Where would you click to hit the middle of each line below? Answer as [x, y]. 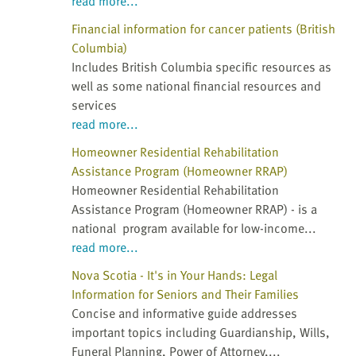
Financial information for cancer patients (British [203, 29]
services [94, 105]
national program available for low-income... [194, 228]
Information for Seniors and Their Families [185, 294]
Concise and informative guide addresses [184, 313]
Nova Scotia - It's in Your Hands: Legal [174, 275]
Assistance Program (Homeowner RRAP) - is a [194, 209]
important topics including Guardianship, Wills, [201, 333]
